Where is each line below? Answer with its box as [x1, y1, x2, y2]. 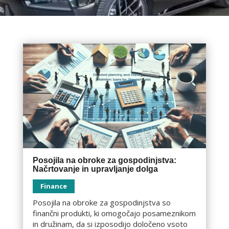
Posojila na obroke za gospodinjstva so [32, 197, 171, 208]
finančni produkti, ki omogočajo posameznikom [32, 208, 196, 218]
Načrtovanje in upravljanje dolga [32, 164, 158, 173]
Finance [40, 181, 67, 191]
